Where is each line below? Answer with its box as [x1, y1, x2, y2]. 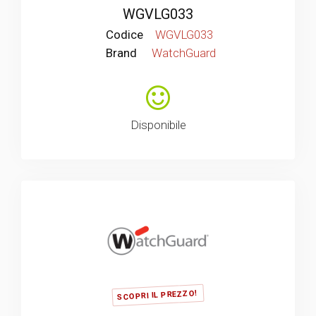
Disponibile [130, 117, 186, 132]
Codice [106, 27, 143, 42]
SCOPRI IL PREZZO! [116, 288, 198, 303]
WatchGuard [152, 45, 216, 60]
